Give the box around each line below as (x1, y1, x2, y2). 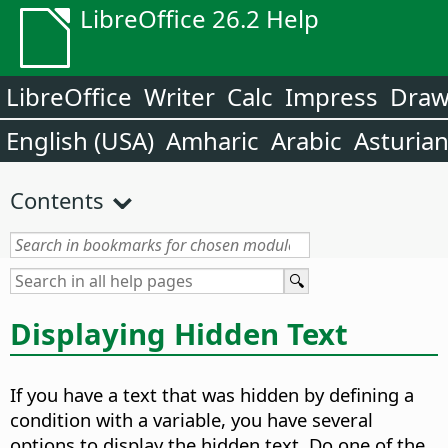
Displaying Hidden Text (10, 313, 348, 354)
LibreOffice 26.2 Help (80, 2, 319, 35)
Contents (10, 185, 104, 215)
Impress (285, 80, 378, 113)
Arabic (271, 124, 342, 157)
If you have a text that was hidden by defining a (10, 382, 414, 408)
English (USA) (6, 124, 154, 157)
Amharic (166, 124, 259, 157)
